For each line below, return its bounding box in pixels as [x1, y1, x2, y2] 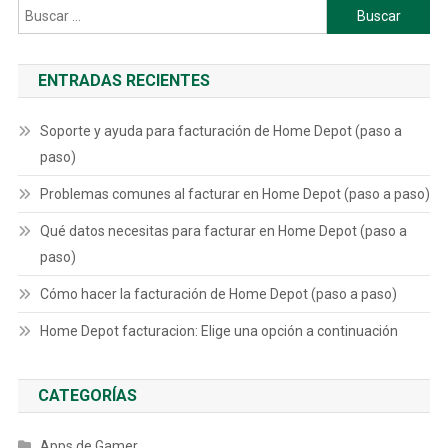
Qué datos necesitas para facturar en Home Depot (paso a [39, 223, 407, 239]
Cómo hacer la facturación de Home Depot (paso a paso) [39, 286, 397, 302]
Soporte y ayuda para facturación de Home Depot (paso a [39, 123, 402, 139]
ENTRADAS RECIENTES [37, 71, 210, 90]
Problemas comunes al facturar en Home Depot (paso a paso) [39, 186, 430, 202]
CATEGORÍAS [37, 386, 137, 405]
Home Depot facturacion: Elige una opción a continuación [39, 323, 398, 339]
